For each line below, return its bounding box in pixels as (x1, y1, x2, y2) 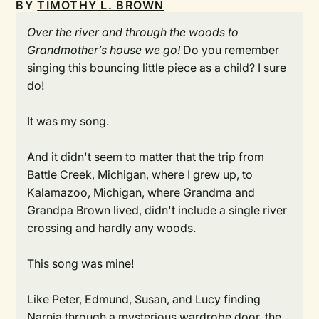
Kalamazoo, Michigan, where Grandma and (27, 185, 256, 200)
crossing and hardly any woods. (27, 221, 197, 236)
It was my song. (27, 114, 110, 129)
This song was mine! (27, 256, 135, 271)
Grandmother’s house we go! (27, 43, 181, 58)
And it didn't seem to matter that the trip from (27, 150, 265, 164)
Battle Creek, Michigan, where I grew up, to (27, 167, 253, 182)
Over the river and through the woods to (27, 25, 239, 40)
